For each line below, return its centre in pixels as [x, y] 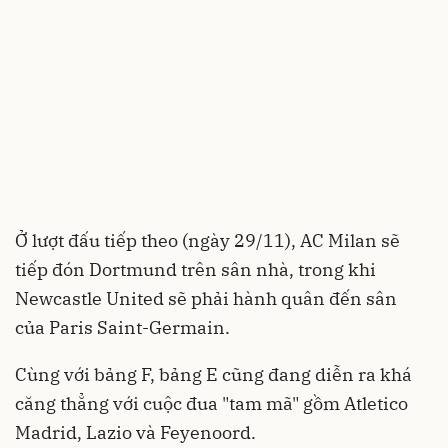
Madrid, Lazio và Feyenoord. [135, 432]
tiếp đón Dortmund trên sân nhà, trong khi [195, 269]
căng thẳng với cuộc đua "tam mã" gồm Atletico [211, 403]
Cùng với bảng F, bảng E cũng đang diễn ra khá [213, 374]
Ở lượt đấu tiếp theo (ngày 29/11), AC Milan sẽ [207, 240]
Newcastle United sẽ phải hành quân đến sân [206, 298]
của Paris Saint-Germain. [122, 327]
